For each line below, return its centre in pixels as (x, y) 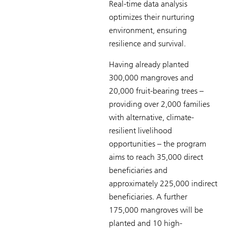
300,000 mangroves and (151, 77)
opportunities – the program (158, 144)
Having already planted (149, 64)
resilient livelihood (140, 130)
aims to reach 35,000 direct (156, 157)
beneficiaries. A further (148, 196)
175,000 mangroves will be (156, 210)
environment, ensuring (148, 30)
